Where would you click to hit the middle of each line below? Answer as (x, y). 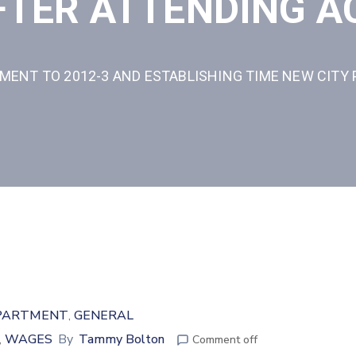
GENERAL (104, 315)
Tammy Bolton (122, 339)
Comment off (225, 340)
